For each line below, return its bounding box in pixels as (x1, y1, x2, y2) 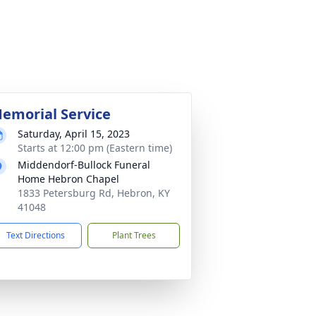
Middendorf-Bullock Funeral (18, 158, 150, 171)
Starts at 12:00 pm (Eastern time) (18, 141, 172, 154)
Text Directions (6, 229, 65, 241)
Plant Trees (111, 229, 156, 241)
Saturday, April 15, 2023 (18, 127, 130, 140)
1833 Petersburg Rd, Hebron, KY (18, 186, 170, 200)
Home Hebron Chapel (18, 172, 119, 186)
